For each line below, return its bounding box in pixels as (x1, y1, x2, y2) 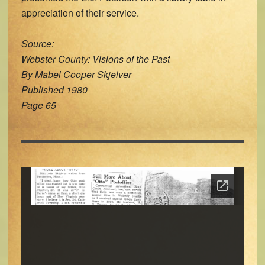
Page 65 (21, 98, 56, 112)
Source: (21, 37, 54, 50)
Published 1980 (21, 83, 88, 96)
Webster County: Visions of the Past (21, 52, 170, 66)
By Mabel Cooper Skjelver (21, 67, 131, 81)
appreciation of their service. (21, 6, 139, 20)
